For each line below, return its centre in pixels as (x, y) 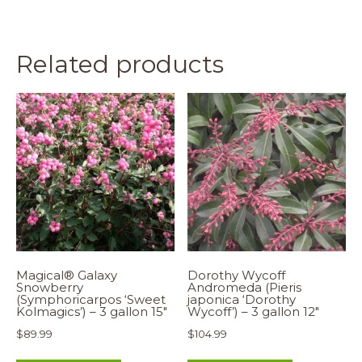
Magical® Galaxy (67, 276)
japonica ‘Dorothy (242, 300)
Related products (120, 64)
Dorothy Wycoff (237, 276)
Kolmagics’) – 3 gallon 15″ (92, 312)
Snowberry (50, 288)
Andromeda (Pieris (245, 288)
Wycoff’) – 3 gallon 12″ (254, 312)
